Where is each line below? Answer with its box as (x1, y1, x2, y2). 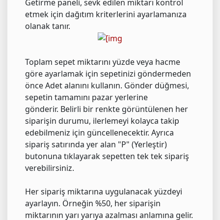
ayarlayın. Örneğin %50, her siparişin (25, 198, 161, 209)
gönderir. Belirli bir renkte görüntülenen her (25, 104, 188, 115)
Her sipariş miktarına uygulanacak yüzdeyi (25, 186, 182, 197)
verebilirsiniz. (25, 163, 74, 174)
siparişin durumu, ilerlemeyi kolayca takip (25, 115, 179, 127)
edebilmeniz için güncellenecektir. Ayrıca (25, 127, 174, 138)
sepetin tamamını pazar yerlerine (25, 92, 148, 103)
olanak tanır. (25, 20, 70, 31)
